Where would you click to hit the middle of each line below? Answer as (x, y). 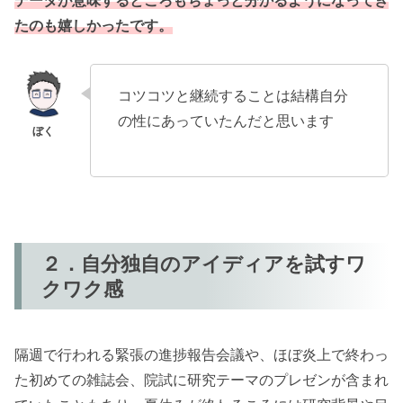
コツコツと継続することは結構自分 (233, 95)
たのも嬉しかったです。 (94, 25)
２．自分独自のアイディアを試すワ (204, 264)
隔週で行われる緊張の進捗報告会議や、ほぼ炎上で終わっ (201, 355)
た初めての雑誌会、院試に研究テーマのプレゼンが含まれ (201, 380)
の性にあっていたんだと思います (226, 120)
